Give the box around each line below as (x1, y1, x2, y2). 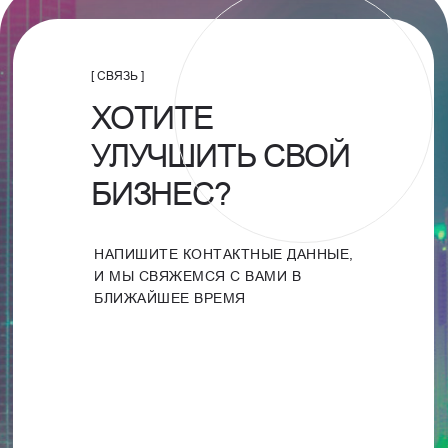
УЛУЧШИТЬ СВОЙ (91, 138, 350, 174)
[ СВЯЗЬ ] (91, 68, 144, 83)
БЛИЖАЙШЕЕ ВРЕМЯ (94, 290, 246, 306)
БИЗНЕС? (91, 176, 231, 212)
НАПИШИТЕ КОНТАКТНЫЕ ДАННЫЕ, (94, 246, 354, 262)
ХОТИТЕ (91, 100, 213, 136)
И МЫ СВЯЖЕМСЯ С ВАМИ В (94, 268, 301, 284)
